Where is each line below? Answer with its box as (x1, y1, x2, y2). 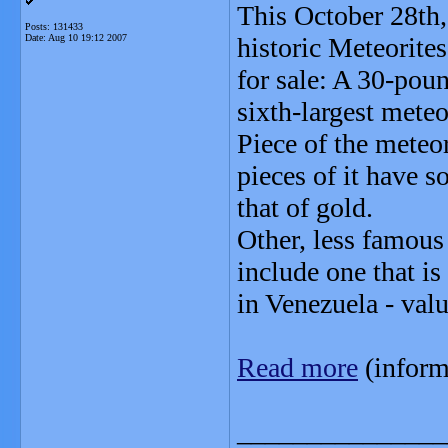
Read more (237, 352, 358, 383)
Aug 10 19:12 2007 (48, 32, 127, 43)
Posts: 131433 (25, 21, 83, 32)
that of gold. (237, 192, 373, 223)
